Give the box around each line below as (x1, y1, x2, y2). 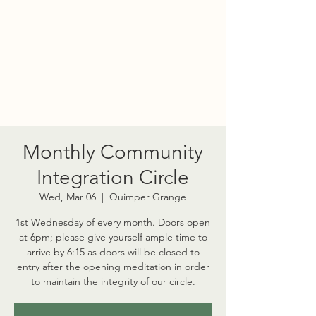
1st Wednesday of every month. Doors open (16, 216, 210, 229)
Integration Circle (37, 166, 189, 189)
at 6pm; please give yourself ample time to (18, 231, 207, 243)
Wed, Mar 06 (39, 190, 96, 203)
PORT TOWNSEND (54, 96, 171, 107)
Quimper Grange (109, 190, 186, 203)
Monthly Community (23, 140, 203, 164)
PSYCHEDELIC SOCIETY (35, 107, 191, 119)
